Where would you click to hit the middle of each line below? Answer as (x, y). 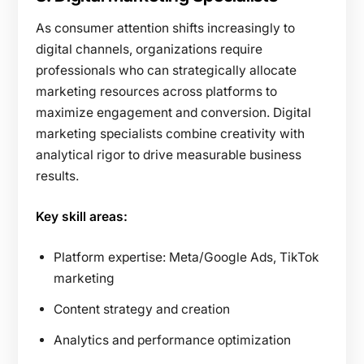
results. (57, 175)
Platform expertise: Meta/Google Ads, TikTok (186, 257)
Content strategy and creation (142, 309)
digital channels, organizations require (149, 49)
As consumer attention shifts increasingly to (165, 28)
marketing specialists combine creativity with (170, 133)
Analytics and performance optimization (172, 340)
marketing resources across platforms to (156, 91)
